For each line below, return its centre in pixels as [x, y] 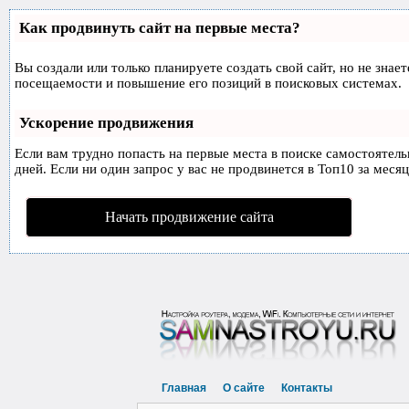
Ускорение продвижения [106, 123]
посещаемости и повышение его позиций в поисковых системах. [208, 83]
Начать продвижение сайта [189, 217]
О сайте [244, 388]
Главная [184, 388]
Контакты [307, 388]
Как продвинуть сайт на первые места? [160, 28]
